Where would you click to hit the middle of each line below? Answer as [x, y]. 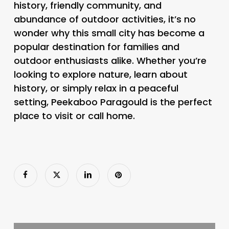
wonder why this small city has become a [109, 33]
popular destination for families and [96, 47]
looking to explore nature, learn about [100, 74]
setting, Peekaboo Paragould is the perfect [113, 102]
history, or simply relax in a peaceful [96, 88]
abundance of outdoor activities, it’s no [105, 19]
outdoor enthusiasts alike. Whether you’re [110, 60]
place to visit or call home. [74, 116]
